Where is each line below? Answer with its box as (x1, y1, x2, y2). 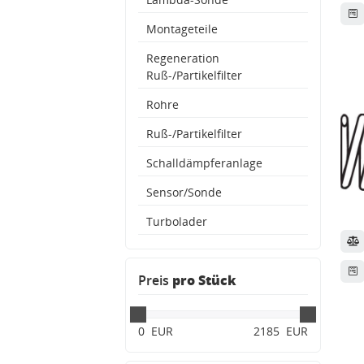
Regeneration (146, 50, 219, 66)
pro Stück (172, 271, 236, 289)
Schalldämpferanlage (146, 155, 262, 171)
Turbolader (146, 214, 207, 229)
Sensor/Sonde (146, 184, 222, 200)
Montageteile (146, 21, 218, 37)
